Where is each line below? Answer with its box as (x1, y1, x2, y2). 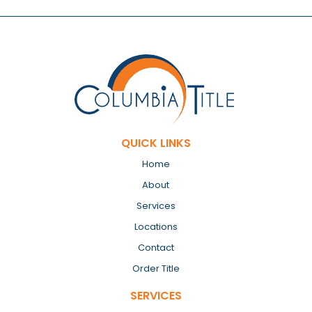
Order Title (132, 262, 180, 276)
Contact (137, 241, 174, 255)
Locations (134, 220, 178, 234)
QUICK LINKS (120, 135, 191, 152)
